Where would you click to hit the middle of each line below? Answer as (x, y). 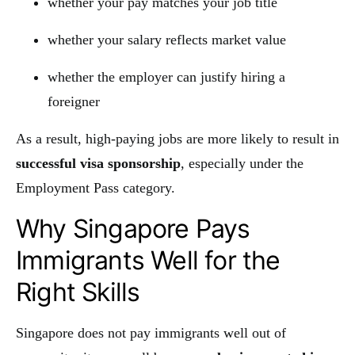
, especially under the (242, 163)
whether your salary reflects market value (167, 39)
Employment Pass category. (95, 187)
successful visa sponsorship (98, 163)
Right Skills (78, 292)
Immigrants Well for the (148, 260)
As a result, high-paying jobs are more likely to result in (177, 138)
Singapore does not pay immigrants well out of (151, 332)
